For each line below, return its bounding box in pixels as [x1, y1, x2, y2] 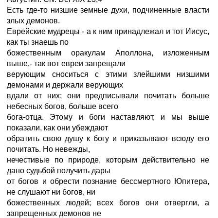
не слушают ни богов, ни [7, 188, 95, 196]
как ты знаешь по [7, 38, 69, 46]
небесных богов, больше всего [7, 102, 118, 110]
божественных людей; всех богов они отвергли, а [7, 199, 209, 207]
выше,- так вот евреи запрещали [7, 59, 126, 68]
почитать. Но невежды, [7, 145, 90, 153]
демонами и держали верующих [7, 81, 123, 89]
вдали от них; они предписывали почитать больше [7, 91, 209, 100]
